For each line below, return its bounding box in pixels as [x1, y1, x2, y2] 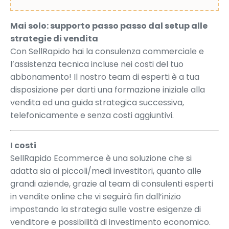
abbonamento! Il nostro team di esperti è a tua [10, 71, 199, 83]
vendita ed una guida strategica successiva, [10, 96, 184, 108]
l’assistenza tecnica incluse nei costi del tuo [10, 58, 184, 70]
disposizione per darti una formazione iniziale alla [10, 83, 205, 96]
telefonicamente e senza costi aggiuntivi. [10, 109, 174, 121]
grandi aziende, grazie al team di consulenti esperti [10, 177, 213, 190]
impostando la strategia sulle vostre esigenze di [10, 203, 201, 215]
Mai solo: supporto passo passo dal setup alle [10, 19, 208, 32]
